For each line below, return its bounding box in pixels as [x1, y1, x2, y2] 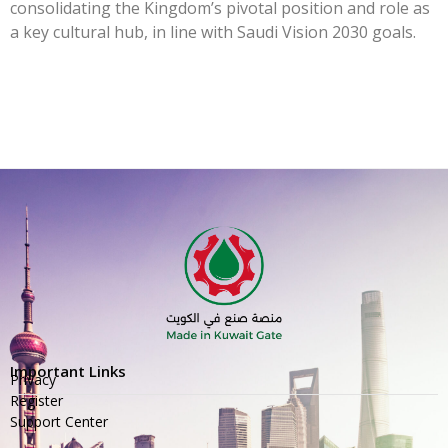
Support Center [10, 412, 108, 432]
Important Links [10, 361, 126, 382]
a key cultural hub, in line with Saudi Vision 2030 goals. [10, 20, 416, 43]
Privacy [10, 370, 56, 390]
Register [10, 391, 63, 411]
